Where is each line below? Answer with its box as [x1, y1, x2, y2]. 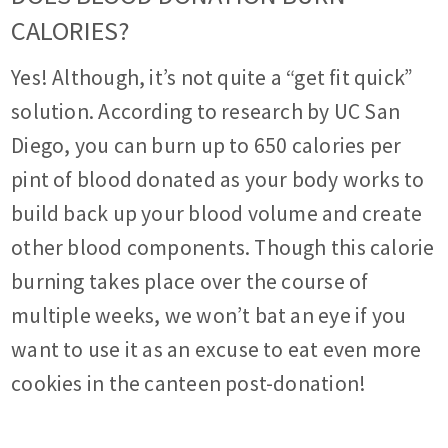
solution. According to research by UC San [11, 98, 401, 126]
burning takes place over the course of [11, 268, 369, 296]
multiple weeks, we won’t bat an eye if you [11, 302, 407, 330]
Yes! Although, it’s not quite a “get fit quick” [11, 64, 414, 92]
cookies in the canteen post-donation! [11, 370, 367, 398]
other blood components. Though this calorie [11, 234, 435, 262]
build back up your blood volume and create [11, 200, 423, 228]
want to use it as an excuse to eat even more [11, 336, 422, 364]
